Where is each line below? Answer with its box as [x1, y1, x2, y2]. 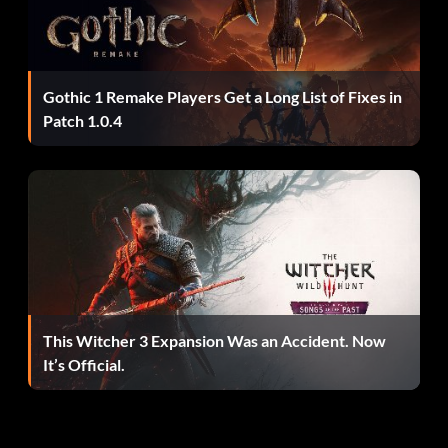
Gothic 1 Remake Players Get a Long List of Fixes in [43, 86, 402, 106]
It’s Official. [43, 354, 125, 374]
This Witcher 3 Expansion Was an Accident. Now [43, 330, 386, 350]
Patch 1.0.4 [43, 110, 122, 130]
